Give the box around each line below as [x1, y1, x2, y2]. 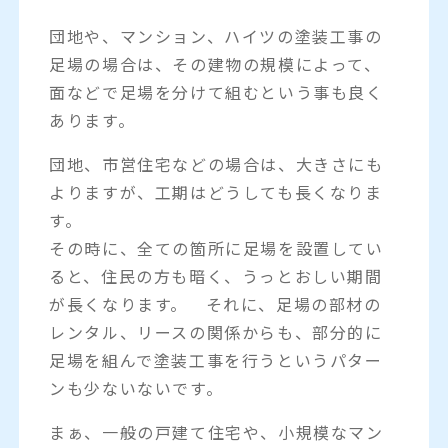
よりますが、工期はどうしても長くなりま [49, 179, 383, 204]
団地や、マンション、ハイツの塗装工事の [49, 23, 383, 48]
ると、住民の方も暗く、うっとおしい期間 [49, 263, 383, 288]
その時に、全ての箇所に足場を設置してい [49, 235, 384, 260]
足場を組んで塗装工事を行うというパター [49, 347, 383, 372]
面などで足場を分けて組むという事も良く [49, 79, 384, 104]
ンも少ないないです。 [49, 375, 224, 400]
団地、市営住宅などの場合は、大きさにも [49, 151, 384, 176]
